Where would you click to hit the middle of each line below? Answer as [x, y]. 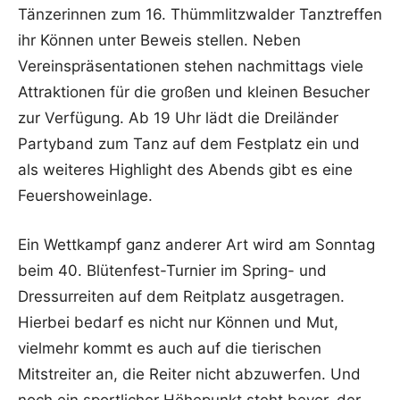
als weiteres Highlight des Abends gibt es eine [185, 170]
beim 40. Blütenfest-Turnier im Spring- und [172, 271]
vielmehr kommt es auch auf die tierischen [170, 348]
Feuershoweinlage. [85, 196]
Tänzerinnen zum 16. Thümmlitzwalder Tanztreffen [200, 14]
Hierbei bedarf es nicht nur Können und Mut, [178, 322]
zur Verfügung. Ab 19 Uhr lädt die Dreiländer [178, 118]
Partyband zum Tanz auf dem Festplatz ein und [189, 144]
